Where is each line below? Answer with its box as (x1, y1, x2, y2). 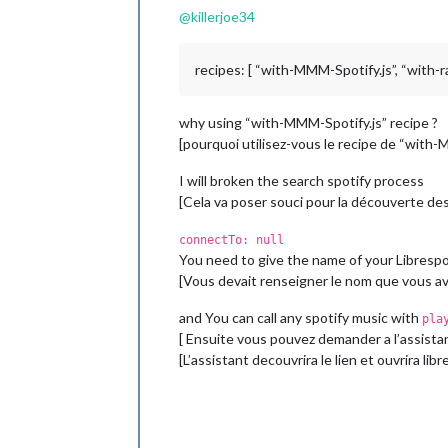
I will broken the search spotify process (179, 172, 424, 190)
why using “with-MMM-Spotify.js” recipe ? (179, 114, 438, 132)
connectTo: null (179, 233, 284, 248)
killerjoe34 (191, 8, 255, 26)
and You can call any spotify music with (179, 309, 422, 327)
